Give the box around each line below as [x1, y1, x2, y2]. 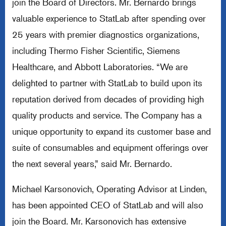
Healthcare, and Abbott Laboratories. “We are [12, 61, 188, 72]
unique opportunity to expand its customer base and [12, 126, 211, 137]
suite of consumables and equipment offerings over [12, 142, 208, 153]
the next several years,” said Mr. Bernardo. [12, 158, 172, 169]
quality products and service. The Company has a [12, 109, 202, 121]
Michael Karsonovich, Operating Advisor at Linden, [12, 183, 207, 194]
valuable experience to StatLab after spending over [12, 13, 206, 24]
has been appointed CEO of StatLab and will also [12, 199, 203, 210]
